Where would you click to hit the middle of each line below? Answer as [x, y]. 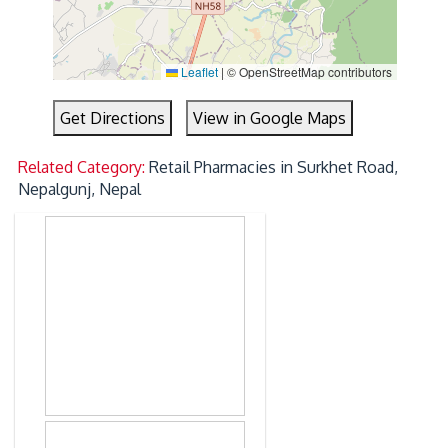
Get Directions [113, 118]
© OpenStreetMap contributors [307, 72]
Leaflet [197, 72]
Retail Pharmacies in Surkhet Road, [274, 167]
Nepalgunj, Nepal [80, 189]
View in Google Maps [270, 118]
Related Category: [84, 167]
